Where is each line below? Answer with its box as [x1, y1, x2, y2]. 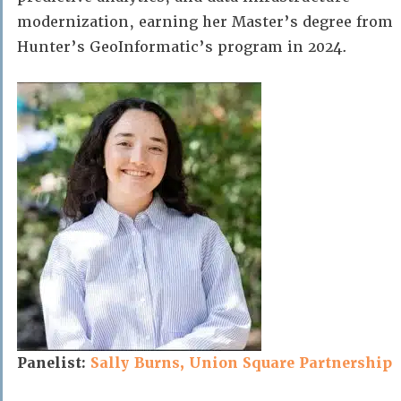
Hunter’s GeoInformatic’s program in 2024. [17, 38, 347, 56]
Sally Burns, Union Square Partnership [90, 354, 397, 372]
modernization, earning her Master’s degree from [17, 13, 393, 31]
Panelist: [17, 354, 90, 372]
